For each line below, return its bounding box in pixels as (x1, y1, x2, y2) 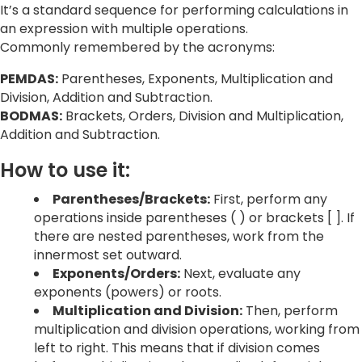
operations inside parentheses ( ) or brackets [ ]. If (34, 208, 355, 228)
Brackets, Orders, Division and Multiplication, (62, 107, 343, 126)
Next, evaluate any (180, 264, 301, 284)
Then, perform (242, 301, 338, 321)
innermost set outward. (34, 246, 182, 265)
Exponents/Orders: (53, 264, 180, 284)
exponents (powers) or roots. (34, 283, 221, 302)
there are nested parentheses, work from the (34, 227, 324, 246)
